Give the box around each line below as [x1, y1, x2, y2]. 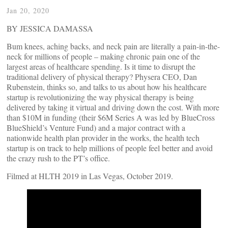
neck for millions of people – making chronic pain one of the [7, 51, 200, 62]
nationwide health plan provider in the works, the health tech [7, 132, 199, 143]
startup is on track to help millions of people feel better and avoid [7, 142, 213, 153]
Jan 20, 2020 [7, 6, 49, 15]
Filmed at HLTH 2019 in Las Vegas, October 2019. [7, 170, 173, 181]
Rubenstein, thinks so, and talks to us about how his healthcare [7, 81, 207, 92]
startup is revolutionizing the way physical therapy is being [7, 92, 194, 102]
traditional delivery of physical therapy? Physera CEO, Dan [7, 71, 197, 82]
